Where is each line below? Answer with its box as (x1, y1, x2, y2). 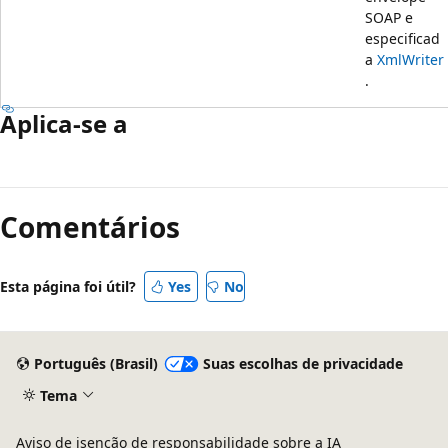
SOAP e (365, 7, 413, 27)
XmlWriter (377, 49, 444, 69)
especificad (365, 28, 440, 48)
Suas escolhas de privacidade (202, 354, 403, 374)
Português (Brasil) (33, 354, 158, 374)
